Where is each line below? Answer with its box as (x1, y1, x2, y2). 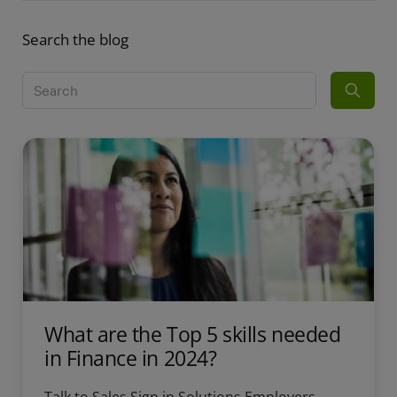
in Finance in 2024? (44, 344, 217, 372)
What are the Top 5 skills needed (44, 320, 341, 348)
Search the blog (22, 29, 128, 50)
